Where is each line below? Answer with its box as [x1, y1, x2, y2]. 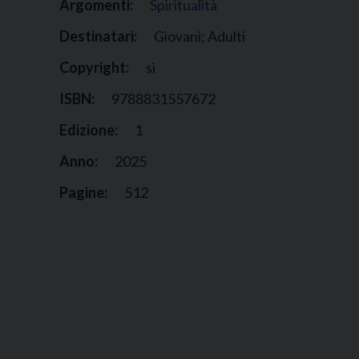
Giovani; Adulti [153, 27, 245, 46]
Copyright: [58, 58, 129, 77]
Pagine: [58, 184, 107, 202]
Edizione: [58, 121, 118, 139]
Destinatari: [58, 27, 137, 46]
